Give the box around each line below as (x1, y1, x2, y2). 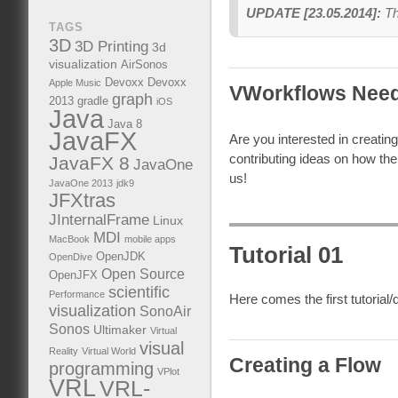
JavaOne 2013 (48, 177, 113, 188)
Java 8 (107, 117, 142, 131)
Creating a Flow (228, 354, 381, 378)
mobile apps (123, 233, 176, 244)
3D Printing (74, 37, 148, 55)
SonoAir (139, 303, 191, 319)
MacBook (48, 233, 90, 244)
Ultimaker (92, 322, 147, 337)
